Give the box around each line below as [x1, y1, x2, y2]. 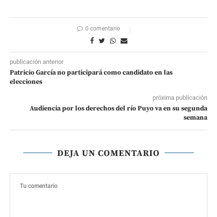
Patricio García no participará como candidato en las [10, 68, 172, 77]
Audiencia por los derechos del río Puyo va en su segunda [30, 104, 207, 113]
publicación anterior [10, 58, 63, 65]
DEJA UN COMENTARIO [57, 147, 160, 159]
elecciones [10, 77, 42, 86]
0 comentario [85, 25, 120, 32]
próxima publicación [153, 93, 207, 101]
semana [184, 113, 207, 122]
